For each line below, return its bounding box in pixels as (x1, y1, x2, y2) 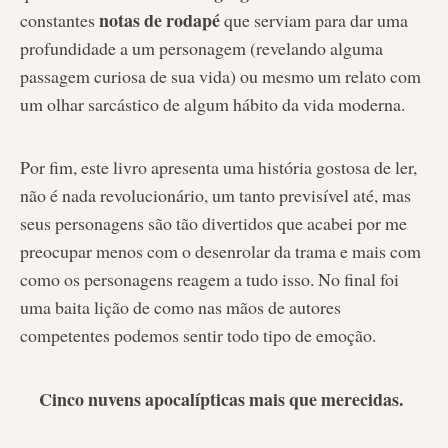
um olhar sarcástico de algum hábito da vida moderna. (20, 91, 405, 116)
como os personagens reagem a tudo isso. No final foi (20, 267, 399, 292)
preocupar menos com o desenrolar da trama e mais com (20, 239, 421, 264)
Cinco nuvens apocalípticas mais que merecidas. (39, 386, 409, 413)
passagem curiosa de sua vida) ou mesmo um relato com (20, 63, 421, 88)
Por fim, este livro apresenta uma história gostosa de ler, (20, 155, 417, 180)
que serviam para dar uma (220, 7, 408, 32)
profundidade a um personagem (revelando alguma (20, 35, 383, 60)
